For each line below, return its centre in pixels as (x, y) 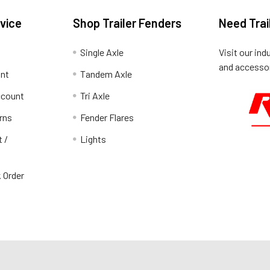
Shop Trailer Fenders (127, 23)
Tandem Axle (106, 74)
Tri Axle (95, 95)
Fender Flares (107, 117)
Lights (93, 139)
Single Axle (102, 52)
